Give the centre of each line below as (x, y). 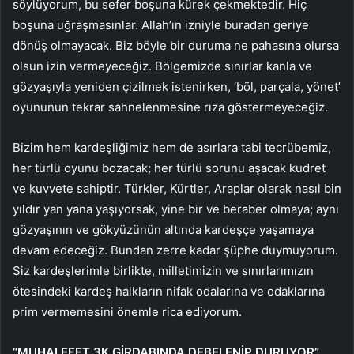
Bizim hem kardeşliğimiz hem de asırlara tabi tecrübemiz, (172, 147)
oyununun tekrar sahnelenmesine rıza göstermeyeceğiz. (170, 107)
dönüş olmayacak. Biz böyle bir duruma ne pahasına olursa (176, 45)
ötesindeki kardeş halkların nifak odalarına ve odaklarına (169, 291)
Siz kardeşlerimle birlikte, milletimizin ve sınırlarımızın (163, 270)
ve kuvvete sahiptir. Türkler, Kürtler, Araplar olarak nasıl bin (177, 188)
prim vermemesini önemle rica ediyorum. (127, 311)
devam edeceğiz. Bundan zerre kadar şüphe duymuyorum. (175, 250)
